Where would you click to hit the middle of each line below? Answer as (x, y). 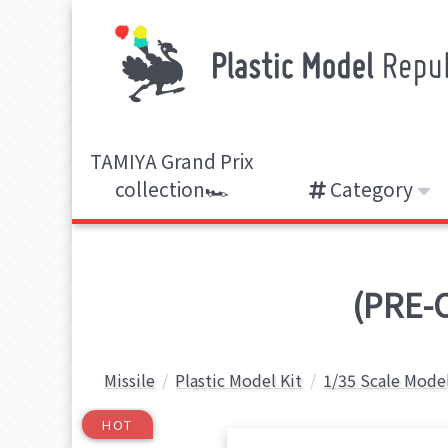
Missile (129, 380)
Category (369, 189)
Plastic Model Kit (239, 380)
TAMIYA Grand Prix (172, 161)
